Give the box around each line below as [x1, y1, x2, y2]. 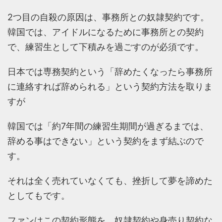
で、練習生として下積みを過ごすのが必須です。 [7, 42, 204, 53]
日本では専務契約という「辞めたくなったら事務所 [7, 66, 213, 77]
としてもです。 [7, 190, 70, 201]
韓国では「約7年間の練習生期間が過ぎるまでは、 [7, 121, 209, 132]
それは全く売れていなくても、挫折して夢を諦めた [7, 175, 213, 186]
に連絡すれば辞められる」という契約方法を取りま [7, 81, 213, 92]
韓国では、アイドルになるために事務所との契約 [7, 27, 204, 38]
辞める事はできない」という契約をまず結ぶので [7, 136, 204, 147]
